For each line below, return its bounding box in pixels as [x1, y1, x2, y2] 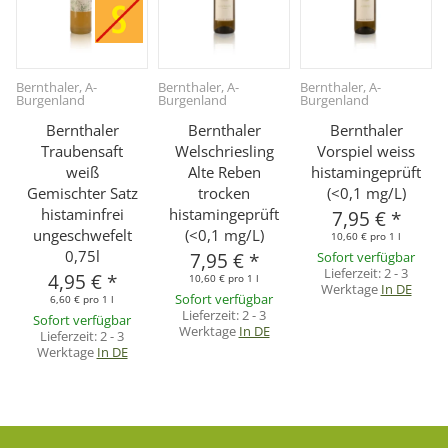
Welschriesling [174, 141, 274, 162]
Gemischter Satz [26, 183, 138, 204]
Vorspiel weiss [317, 141, 415, 162]
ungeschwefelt [32, 225, 132, 246]
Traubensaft [41, 141, 123, 162]
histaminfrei [40, 204, 124, 225]
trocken [198, 183, 250, 204]
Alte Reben [187, 162, 261, 183]
